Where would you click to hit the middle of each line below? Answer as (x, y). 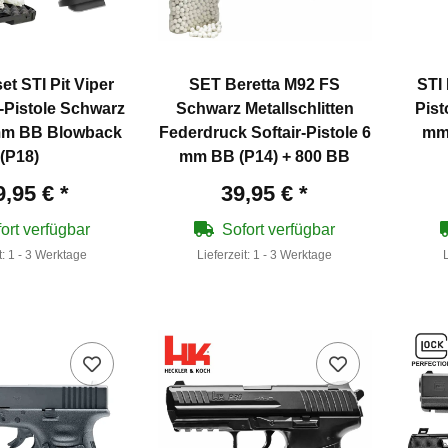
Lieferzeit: (225, 254)
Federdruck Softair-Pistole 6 (264, 132)
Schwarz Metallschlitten (264, 108)
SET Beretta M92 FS (265, 84)
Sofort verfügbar (279, 229)
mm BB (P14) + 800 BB (265, 156)
